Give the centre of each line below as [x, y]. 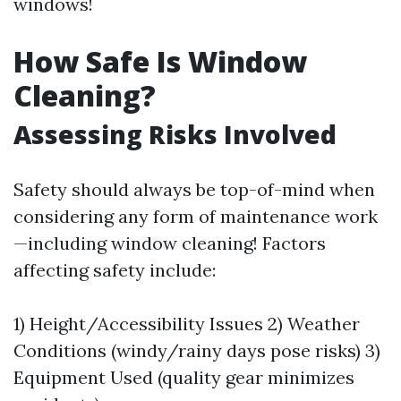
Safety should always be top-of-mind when [194, 189]
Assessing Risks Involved [175, 134]
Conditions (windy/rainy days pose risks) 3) [197, 350]
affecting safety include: [115, 270]
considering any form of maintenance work [196, 216]
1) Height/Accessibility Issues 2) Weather [187, 324]
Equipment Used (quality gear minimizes [184, 377]
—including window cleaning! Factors [170, 243]
